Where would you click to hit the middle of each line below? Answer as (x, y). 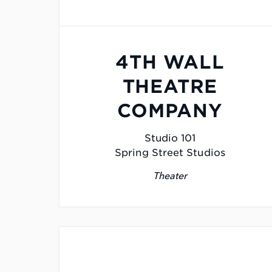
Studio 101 (170, 138)
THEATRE (170, 87)
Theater (170, 176)
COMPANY (170, 111)
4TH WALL (170, 62)
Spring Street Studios (170, 153)
